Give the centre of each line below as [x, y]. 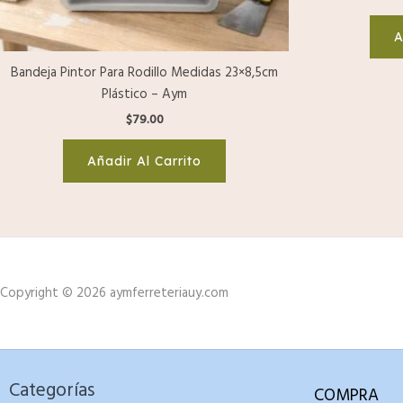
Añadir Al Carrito [144, 161]
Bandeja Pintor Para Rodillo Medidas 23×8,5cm [144, 73]
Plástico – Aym [144, 94]
